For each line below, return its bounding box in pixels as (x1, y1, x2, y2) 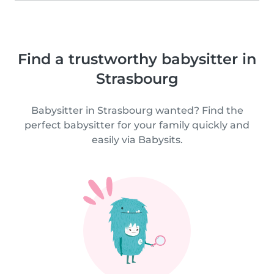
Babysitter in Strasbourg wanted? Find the (31, 104, 243, 116)
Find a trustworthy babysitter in (18, 50, 256, 68)
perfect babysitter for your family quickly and (24, 119, 250, 131)
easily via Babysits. (91, 133, 183, 146)
